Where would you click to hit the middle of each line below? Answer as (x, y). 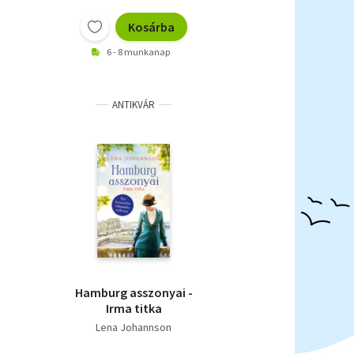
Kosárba (151, 27)
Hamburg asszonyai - (134, 293)
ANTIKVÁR (134, 105)
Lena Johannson (134, 328)
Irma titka (134, 309)
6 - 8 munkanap (138, 52)
